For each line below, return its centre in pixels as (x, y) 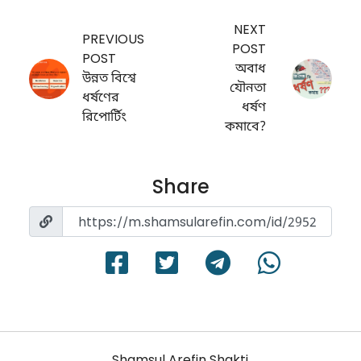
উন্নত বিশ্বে (109, 79)
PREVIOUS (113, 41)
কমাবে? (245, 128)
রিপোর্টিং (104, 118)
